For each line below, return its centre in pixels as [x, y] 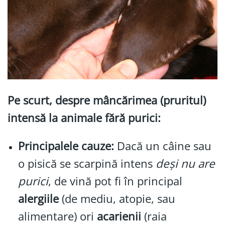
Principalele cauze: [66, 146]
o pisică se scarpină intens [87, 164]
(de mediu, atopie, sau [117, 199]
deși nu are [185, 164]
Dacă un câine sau [162, 146]
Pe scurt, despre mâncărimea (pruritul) [107, 100]
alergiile [38, 199]
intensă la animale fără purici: [84, 118]
